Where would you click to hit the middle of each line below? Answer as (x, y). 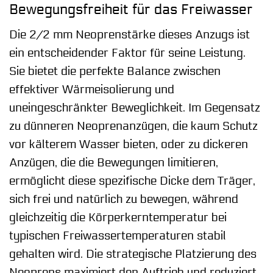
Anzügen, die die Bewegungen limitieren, (114, 162)
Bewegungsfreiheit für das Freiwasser (131, 10)
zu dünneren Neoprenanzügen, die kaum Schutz (133, 126)
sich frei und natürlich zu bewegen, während (124, 199)
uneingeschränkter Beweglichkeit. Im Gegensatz (135, 108)
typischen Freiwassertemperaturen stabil (118, 236)
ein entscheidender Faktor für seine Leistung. (127, 53)
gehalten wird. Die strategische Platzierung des (133, 254)
